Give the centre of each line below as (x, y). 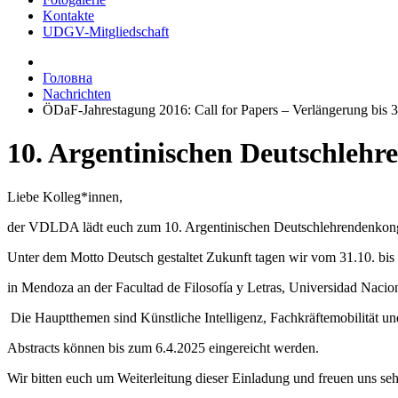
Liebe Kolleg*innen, (67, 196)
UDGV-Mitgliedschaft (106, 32)
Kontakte (68, 16)
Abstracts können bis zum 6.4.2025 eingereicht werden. (163, 347)
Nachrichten (77, 94)
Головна (68, 78)
